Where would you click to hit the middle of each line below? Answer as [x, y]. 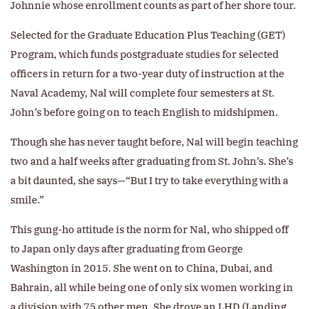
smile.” [27, 200]
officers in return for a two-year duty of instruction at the [147, 74]
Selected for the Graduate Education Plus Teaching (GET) [148, 35]
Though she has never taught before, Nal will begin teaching [154, 142]
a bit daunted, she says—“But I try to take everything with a [149, 181]
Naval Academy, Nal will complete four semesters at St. [142, 93]
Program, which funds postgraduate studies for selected [144, 54]
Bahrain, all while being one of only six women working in [152, 288]
